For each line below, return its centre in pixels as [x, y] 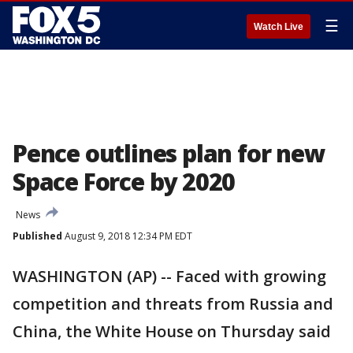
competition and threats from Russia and [173, 304]
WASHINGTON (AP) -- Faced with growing [169, 276]
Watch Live [279, 27]
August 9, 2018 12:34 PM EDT [127, 236]
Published [37, 236]
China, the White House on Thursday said [172, 331]
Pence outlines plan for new [169, 153]
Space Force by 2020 [124, 182]
